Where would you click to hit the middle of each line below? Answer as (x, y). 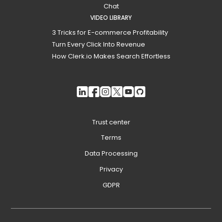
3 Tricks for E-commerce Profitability (110, 32)
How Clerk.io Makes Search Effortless (111, 56)
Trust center (111, 122)
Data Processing (111, 154)
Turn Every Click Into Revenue (98, 44)
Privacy (111, 169)
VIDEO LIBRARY (111, 17)
